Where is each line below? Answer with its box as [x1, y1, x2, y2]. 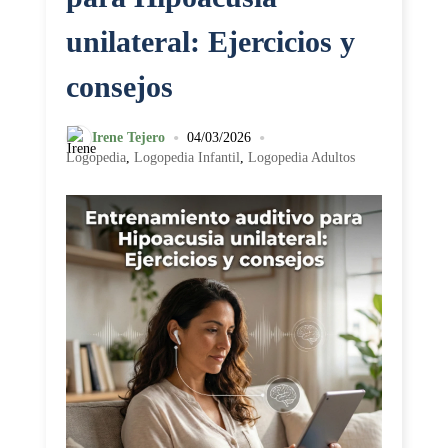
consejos [66, 70, 173, 103]
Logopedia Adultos [248, 150, 355, 165]
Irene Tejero [92, 130, 165, 145]
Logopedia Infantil [134, 150, 240, 165]
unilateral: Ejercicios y [66, 25, 355, 58]
